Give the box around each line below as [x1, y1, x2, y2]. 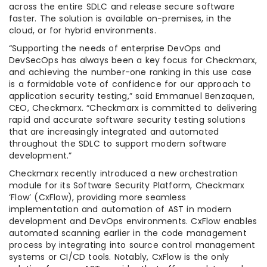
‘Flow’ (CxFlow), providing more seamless [9, 191, 186, 203]
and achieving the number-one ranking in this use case [9, 66, 252, 78]
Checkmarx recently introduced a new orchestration [9, 167, 238, 179]
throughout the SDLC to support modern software [9, 137, 227, 150]
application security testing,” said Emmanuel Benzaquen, [9, 89, 255, 102]
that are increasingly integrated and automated [9, 125, 219, 138]
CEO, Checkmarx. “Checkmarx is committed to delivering [9, 101, 257, 114]
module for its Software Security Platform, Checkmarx [9, 179, 245, 191]
